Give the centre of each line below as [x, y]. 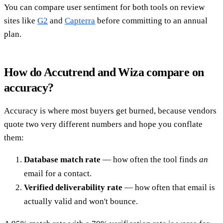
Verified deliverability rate [73, 187]
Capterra [80, 20]
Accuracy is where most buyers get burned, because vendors [110, 111]
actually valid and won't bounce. [81, 201]
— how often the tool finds [150, 159]
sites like [21, 20]
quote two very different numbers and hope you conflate [103, 124]
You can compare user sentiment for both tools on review [104, 7]
